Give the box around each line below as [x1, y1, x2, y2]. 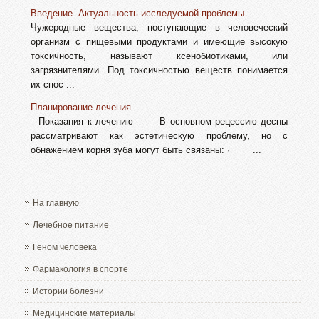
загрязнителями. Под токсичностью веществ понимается [31, 65, 288, 76]
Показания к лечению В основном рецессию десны [31, 116, 288, 127]
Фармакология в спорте [33, 264, 129, 275]
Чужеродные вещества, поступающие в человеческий [31, 22, 288, 33]
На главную [33, 198, 80, 209]
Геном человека [33, 242, 98, 253]
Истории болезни [33, 286, 105, 297]
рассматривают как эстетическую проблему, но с [31, 130, 288, 142]
